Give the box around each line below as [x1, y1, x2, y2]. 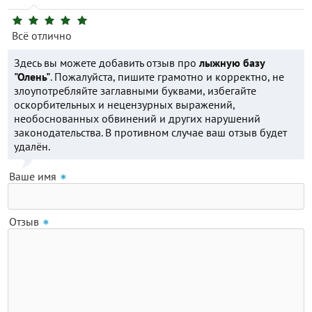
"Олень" [14, 70, 50, 84]
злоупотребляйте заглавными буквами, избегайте [14, 84, 256, 97]
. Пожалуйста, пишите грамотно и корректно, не [50, 70, 284, 84]
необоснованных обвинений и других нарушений [14, 111, 260, 125]
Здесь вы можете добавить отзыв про [14, 56, 199, 70]
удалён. [14, 139, 50, 153]
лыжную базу [199, 56, 265, 70]
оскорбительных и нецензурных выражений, [14, 97, 235, 111]
